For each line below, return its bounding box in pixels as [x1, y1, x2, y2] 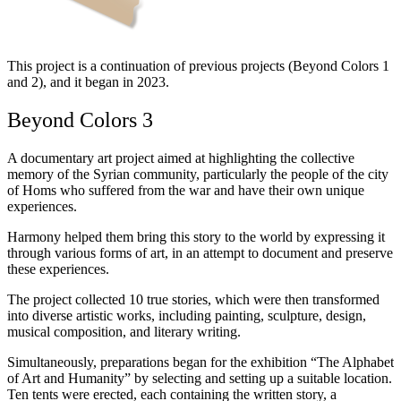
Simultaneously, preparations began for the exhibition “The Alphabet [7, 354, 394, 370]
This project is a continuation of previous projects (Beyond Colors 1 [7, 57, 389, 73]
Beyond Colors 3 [7, 107, 153, 132]
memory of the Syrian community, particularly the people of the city [7, 166, 388, 182]
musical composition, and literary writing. [7, 323, 241, 339]
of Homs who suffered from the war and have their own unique [7, 182, 364, 198]
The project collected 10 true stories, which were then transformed [7, 291, 380, 307]
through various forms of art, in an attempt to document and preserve [7, 244, 393, 260]
